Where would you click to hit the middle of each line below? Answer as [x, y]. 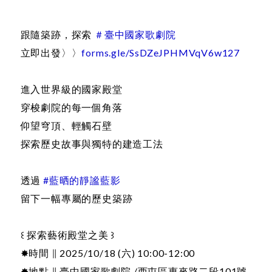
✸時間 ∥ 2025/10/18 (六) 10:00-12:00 [108, 253]
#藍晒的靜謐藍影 [82, 180]
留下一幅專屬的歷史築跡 [76, 198]
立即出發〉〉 [51, 52]
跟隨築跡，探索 [57, 34]
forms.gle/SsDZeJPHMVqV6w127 [161, 52]
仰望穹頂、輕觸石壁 [66, 125]
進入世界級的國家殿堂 [71, 89]
